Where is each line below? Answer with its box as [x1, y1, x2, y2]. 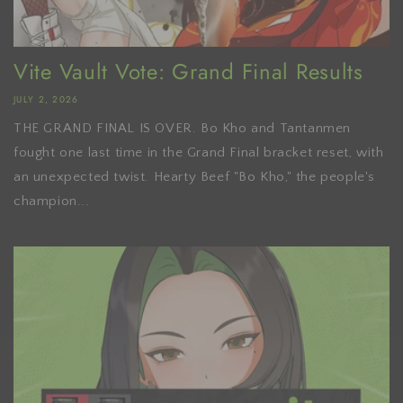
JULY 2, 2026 [13, 93, 79, 106]
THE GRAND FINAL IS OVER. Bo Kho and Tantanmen [13, 121, 352, 136]
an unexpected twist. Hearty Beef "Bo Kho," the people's [13, 169, 376, 184]
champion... [13, 193, 90, 209]
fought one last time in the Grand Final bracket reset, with [13, 145, 384, 160]
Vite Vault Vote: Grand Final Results [13, 56, 363, 87]
